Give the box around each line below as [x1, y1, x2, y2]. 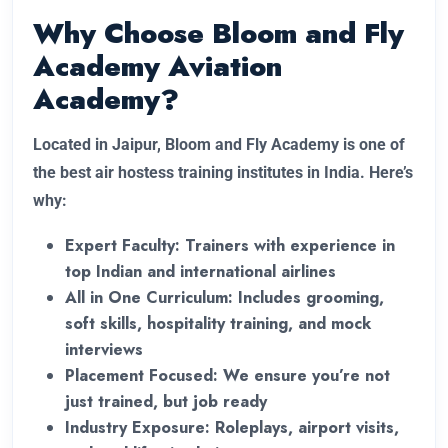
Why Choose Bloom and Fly [33, 13, 404, 55]
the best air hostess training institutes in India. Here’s [33, 163, 413, 183]
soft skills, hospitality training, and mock [65, 312, 371, 336]
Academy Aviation [33, 46, 282, 88]
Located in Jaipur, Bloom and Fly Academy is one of [33, 135, 405, 155]
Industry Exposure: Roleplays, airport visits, [65, 416, 399, 440]
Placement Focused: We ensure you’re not [65, 364, 390, 388]
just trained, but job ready [65, 390, 267, 414]
